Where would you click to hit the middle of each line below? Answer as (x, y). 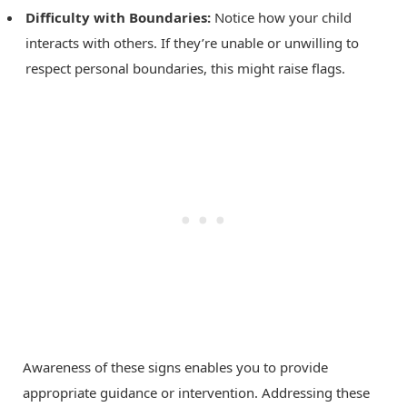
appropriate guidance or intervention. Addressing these (196, 392)
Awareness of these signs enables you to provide (175, 367)
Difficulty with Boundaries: (118, 18)
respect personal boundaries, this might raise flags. (185, 69)
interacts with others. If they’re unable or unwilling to (192, 43)
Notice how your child (281, 18)
